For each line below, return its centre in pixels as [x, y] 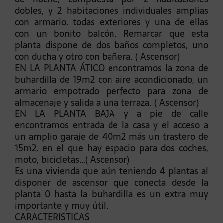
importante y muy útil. [62, 206]
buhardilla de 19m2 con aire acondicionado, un [111, 80]
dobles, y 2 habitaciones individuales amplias [111, 11]
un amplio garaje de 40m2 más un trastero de [111, 137]
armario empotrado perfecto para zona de [111, 91]
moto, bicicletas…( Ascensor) [72, 160]
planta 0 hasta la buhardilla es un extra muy [111, 194]
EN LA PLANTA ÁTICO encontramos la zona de [111, 68]
